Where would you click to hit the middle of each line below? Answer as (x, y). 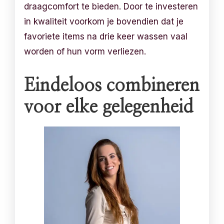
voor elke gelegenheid (109, 107)
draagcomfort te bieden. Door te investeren (111, 6)
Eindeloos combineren (112, 85)
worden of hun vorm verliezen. (85, 51)
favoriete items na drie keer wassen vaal (106, 36)
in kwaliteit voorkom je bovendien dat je (104, 21)
